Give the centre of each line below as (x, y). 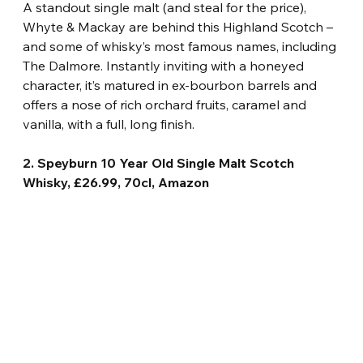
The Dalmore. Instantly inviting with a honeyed (165, 66)
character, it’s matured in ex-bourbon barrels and (172, 85)
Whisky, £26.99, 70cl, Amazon (116, 183)
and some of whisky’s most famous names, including (181, 47)
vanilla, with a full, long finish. (109, 124)
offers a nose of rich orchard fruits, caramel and (167, 105)
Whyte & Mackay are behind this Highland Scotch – (180, 27)
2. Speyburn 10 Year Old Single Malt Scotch (160, 163)
